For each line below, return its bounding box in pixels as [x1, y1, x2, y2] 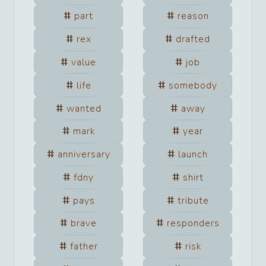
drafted [176, 33, 210, 46]
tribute [177, 194, 209, 207]
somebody [169, 78, 217, 92]
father [69, 240, 98, 254]
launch [178, 148, 208, 161]
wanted [66, 102, 102, 115]
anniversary [57, 148, 110, 161]
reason [177, 9, 209, 23]
